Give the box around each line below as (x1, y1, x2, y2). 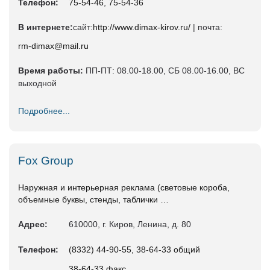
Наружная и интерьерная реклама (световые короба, (18, 183, 230, 193)
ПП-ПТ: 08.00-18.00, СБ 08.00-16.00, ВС (83, 66, 245, 76)
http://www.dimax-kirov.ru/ (93, 22, 190, 33)
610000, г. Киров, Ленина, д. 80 (69, 219, 191, 230)
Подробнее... (18, 106, 70, 116)
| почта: (190, 22, 222, 33)
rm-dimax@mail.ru (18, 41, 89, 51)
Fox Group (18, 154, 74, 168)
